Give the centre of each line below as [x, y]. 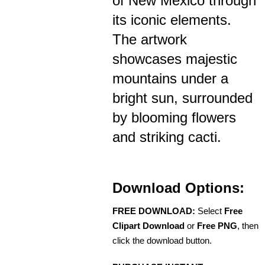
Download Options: [178, 188]
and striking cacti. [167, 137]
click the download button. [162, 241]
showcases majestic [175, 59]
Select [210, 211]
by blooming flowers [174, 118]
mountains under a [170, 79]
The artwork [150, 40]
